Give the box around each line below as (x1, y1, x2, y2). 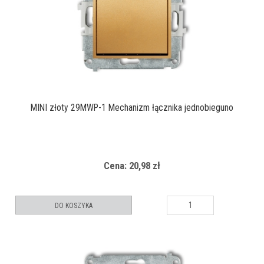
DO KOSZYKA (55, 201, 93, 210)
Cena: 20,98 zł (104, 159, 160, 171)
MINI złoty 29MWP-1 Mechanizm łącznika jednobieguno (31, 102, 233, 113)
